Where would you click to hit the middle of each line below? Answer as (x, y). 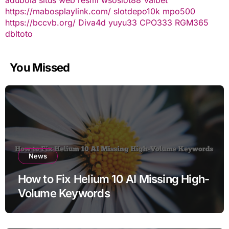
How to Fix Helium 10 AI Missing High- (113, 179)
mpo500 (179, 11)
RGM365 (191, 22)
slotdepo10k (136, 11)
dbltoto (19, 33)
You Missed (40, 67)
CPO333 (156, 22)
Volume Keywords (64, 193)
